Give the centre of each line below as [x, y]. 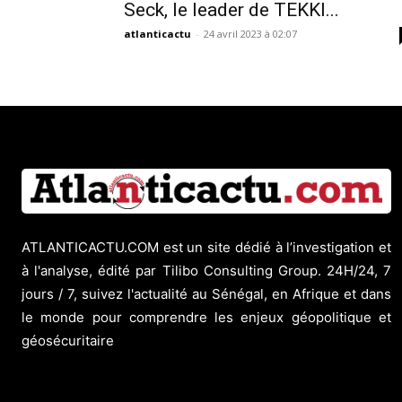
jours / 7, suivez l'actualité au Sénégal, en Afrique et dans [206, 294]
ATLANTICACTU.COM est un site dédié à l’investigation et [206, 248]
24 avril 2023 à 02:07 [250, 34]
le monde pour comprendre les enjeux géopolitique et [206, 318]
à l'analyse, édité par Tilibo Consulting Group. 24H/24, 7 [206, 271]
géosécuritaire [68, 341]
